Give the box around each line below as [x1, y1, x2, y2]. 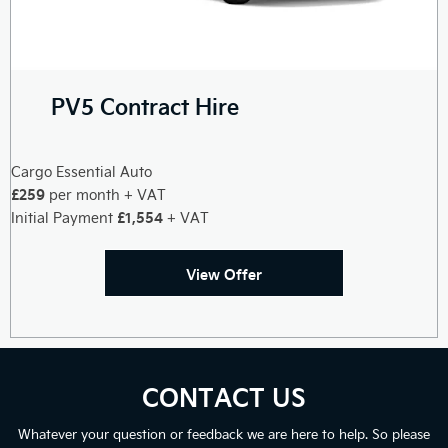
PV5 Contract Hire [51, 90, 239, 120]
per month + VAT [45, 184, 166, 204]
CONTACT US [142, 378, 306, 413]
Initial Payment [11, 207, 117, 227]
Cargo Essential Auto [11, 161, 152, 181]
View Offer [186, 264, 262, 285]
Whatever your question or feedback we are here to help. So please [18, 424, 430, 442]
